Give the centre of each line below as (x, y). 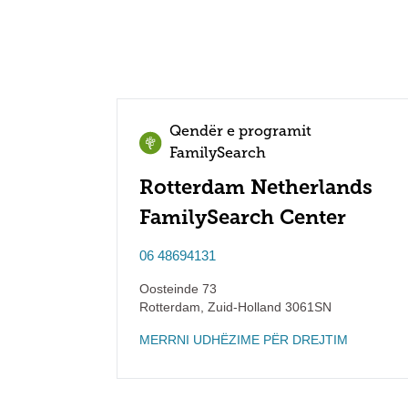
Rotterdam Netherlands (256, 187)
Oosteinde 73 (178, 289)
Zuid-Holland (243, 307)
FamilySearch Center (243, 217)
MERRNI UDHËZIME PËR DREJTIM (244, 340)
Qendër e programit (240, 132)
